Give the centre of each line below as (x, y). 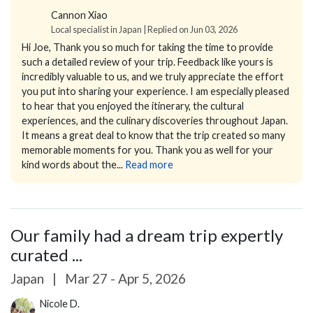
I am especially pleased (240, 91)
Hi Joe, (36, 47)
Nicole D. (60, 303)
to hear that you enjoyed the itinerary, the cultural (133, 105)
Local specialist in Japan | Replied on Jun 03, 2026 (144, 29)
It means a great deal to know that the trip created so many (153, 135)
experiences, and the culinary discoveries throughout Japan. (155, 120)
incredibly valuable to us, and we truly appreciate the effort (153, 76)
